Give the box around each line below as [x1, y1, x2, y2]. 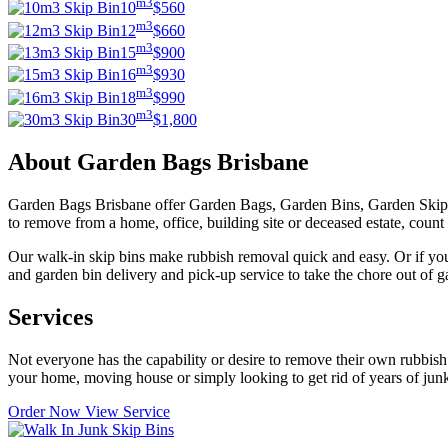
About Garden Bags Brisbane [8, 149, 309, 176]
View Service [85, 402, 170, 420]
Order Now [8, 402, 85, 420]
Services [8, 303, 93, 330]
